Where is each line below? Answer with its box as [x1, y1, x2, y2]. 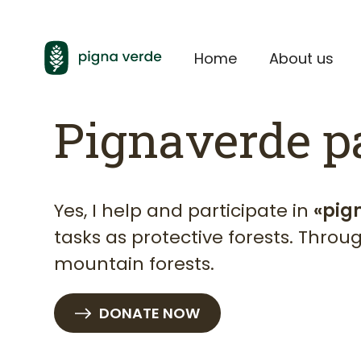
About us [269, 48, 334, 68]
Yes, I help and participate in [54, 198, 314, 223]
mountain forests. [54, 251, 215, 276]
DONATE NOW [99, 303, 201, 323]
